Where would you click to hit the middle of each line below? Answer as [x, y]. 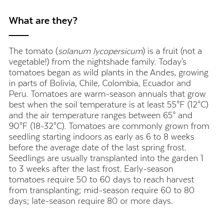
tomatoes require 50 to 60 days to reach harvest [101, 179]
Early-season [147, 169]
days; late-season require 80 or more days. [91, 201]
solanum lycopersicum [100, 51]
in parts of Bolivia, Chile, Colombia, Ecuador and [100, 83]
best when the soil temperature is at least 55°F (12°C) [109, 104]
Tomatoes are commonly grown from [139, 126]
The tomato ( [33, 51]
